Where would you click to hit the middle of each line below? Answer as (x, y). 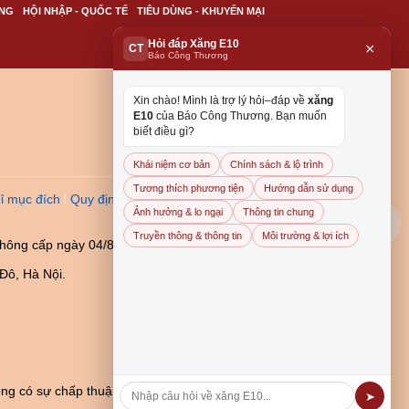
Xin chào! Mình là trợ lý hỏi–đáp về (220, 100)
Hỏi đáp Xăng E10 (194, 43)
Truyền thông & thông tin (188, 236)
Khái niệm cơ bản (172, 164)
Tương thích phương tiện (189, 188)
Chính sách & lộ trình (277, 164)
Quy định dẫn (109, 199)
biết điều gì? (164, 131)
